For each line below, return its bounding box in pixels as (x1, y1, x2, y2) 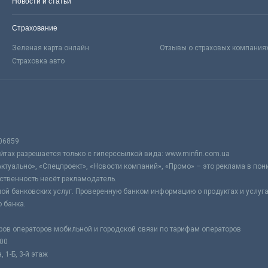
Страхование (12, 24, 57, 32)
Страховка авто (12, 57, 65, 65)
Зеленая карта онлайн (12, 44, 89, 52)
